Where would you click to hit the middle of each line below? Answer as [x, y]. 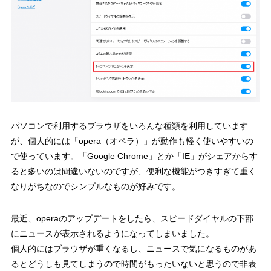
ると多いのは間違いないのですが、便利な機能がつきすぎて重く [133, 171]
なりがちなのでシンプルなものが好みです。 [95, 187]
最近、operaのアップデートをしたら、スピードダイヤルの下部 [132, 219]
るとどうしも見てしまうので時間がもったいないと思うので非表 [133, 264]
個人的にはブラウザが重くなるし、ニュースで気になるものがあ [133, 249]
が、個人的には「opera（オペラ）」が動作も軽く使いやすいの [132, 141]
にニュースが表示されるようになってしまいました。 [112, 234]
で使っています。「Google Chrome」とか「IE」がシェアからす [134, 156]
